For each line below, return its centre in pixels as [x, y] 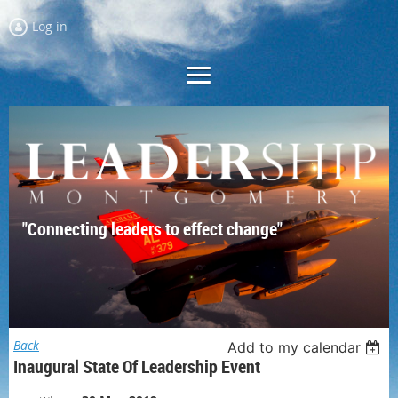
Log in [50, 26]
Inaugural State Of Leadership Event [137, 366]
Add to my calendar [295, 347]
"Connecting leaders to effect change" [152, 229]
